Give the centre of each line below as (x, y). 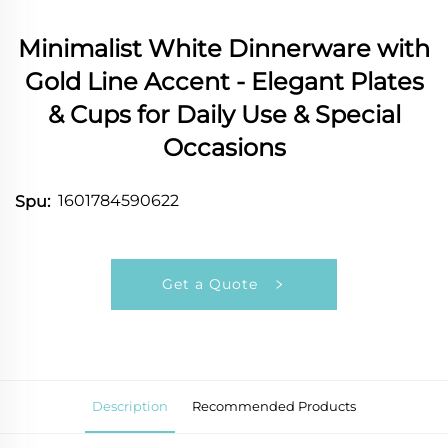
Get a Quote (212, 283)
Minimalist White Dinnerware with (224, 48)
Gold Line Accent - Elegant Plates (224, 81)
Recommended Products (274, 405)
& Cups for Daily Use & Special (224, 114)
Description (130, 405)
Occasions (224, 147)
